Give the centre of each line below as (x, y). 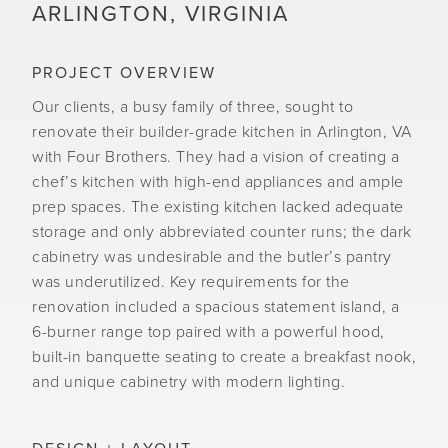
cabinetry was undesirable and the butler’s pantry (212, 257)
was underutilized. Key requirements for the (191, 282)
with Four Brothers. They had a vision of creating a (216, 157)
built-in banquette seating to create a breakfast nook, (224, 357)
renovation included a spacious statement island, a (215, 307)
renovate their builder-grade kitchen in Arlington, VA (222, 132)
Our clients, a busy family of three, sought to (192, 107)
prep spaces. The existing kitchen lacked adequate (218, 207)
